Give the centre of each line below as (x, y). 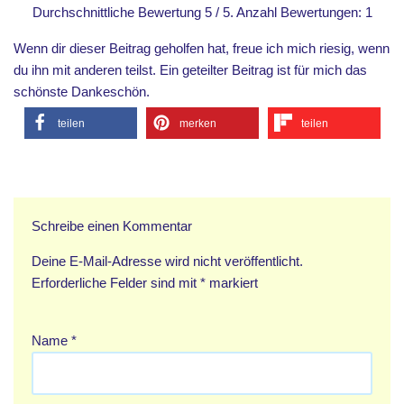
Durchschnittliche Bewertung (118, 12)
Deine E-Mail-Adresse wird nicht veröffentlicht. (167, 261)
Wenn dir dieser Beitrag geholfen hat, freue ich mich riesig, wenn (202, 48)
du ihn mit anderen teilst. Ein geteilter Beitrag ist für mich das (190, 69)
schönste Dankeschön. (82, 91)
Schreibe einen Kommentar (112, 225)
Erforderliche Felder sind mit (116, 282)
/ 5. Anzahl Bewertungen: (288, 12)
